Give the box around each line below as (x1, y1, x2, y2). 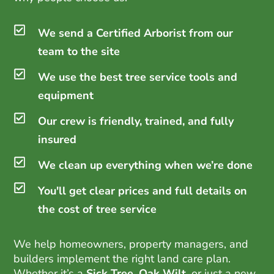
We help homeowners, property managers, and (13, 237, 249, 252)
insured (38, 132, 77, 147)
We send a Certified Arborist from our (38, 26, 234, 41)
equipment (38, 88, 94, 103)
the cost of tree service (38, 202, 157, 217)
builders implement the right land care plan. (13, 251, 231, 267)
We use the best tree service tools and (38, 70, 238, 85)
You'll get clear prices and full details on (38, 183, 248, 199)
